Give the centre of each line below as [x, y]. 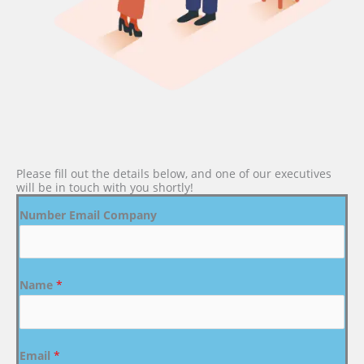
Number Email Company [88, 214]
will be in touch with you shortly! [105, 187]
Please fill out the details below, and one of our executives [174, 173]
